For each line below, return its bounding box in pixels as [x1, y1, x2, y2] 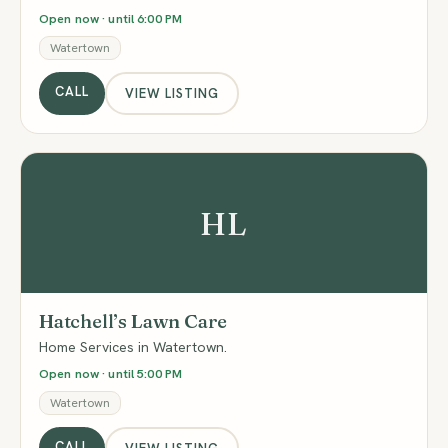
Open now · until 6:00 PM [39, 10, 182, 27]
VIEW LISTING [124, 84, 220, 102]
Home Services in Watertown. [39, 338, 227, 356]
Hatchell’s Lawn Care [39, 309, 228, 333]
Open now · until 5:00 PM [39, 365, 182, 382]
